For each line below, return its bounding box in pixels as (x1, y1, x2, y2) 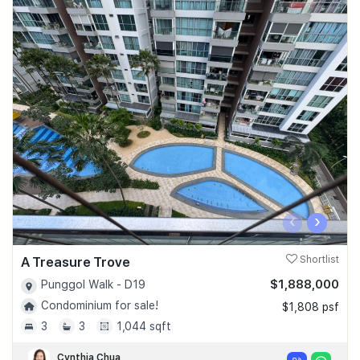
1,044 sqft (117, 319, 171, 333)
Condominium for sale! (41, 298, 158, 312)
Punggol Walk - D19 (41, 278, 145, 292)
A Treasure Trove (21, 254, 130, 271)
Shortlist (297, 254, 339, 266)
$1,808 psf (282, 301, 339, 314)
